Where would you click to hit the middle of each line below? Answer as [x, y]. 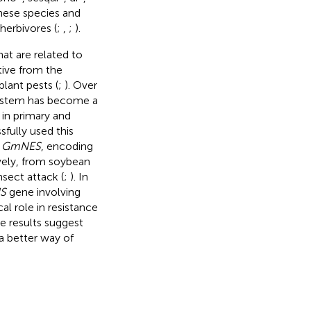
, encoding [67, 146]
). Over [81, 85]
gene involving [43, 192]
